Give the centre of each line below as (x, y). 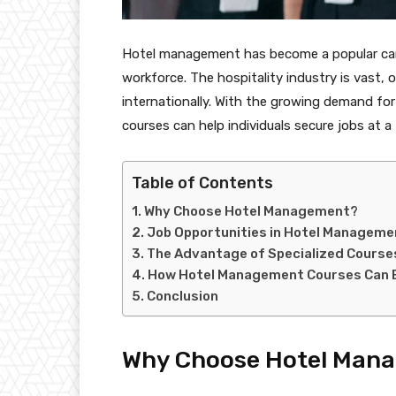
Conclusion (183, 296)
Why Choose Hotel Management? (251, 211)
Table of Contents (202, 183)
